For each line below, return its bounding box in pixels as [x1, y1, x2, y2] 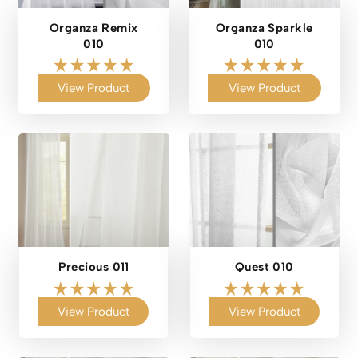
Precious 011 [58, 260, 129, 275]
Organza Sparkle [215, 20, 313, 35]
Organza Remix [49, 20, 138, 35]
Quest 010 [234, 260, 294, 275]
